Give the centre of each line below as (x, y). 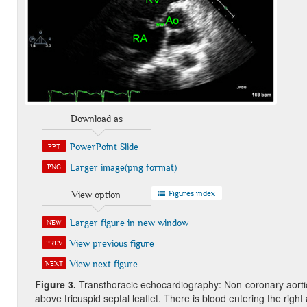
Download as (96, 119)
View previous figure (112, 244)
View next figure (103, 264)
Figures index (191, 194)
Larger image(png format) (123, 168)
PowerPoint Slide (104, 147)
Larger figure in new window (129, 223)
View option (97, 195)
